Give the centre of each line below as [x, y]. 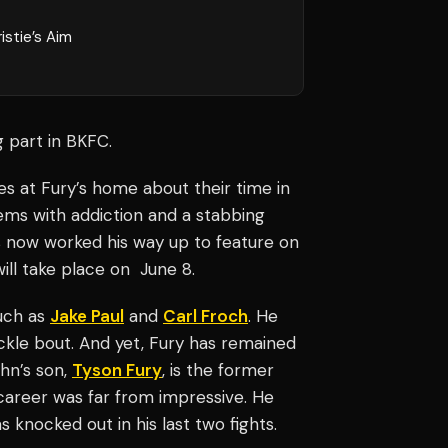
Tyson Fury [117, 369]
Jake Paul [87, 315]
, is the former [218, 369]
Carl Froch [205, 315]
